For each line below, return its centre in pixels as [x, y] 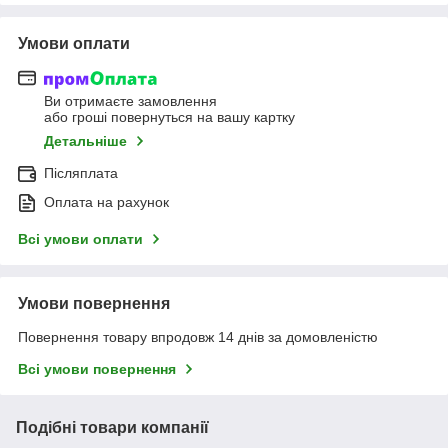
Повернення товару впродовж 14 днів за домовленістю [198, 337]
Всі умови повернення [97, 369]
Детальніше [85, 141]
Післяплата [81, 173]
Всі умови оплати [80, 239]
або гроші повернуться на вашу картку [169, 117]
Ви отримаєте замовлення [130, 101]
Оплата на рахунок [106, 202]
